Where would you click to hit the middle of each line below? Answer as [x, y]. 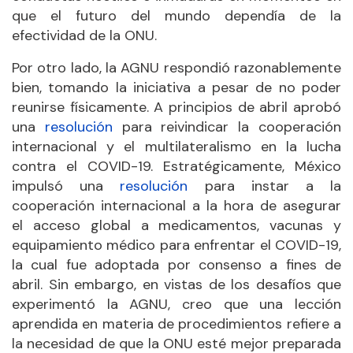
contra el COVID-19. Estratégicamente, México [176, 166]
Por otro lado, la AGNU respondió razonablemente [176, 67]
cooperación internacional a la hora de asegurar [176, 205]
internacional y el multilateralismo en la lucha [176, 146]
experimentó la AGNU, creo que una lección [176, 304]
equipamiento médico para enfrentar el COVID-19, [176, 245]
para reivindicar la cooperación [227, 126]
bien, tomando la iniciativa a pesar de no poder [176, 87]
